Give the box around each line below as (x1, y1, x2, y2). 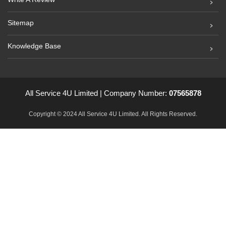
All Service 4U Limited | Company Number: (25, 89, 169, 98)
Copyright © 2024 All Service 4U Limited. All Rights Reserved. (29, 110, 197, 118)
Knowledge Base (8, 42, 61, 50)
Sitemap (8, 19, 34, 27)
